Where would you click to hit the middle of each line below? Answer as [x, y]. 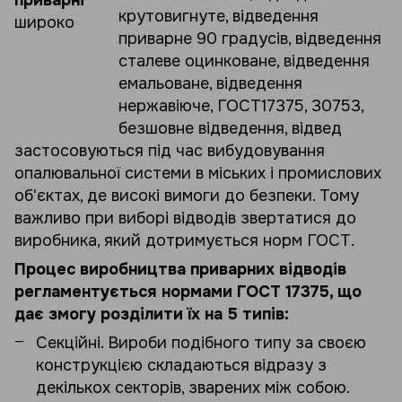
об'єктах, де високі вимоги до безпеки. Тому [187, 196]
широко [44, 22]
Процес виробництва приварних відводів [180, 269]
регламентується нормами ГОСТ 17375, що [188, 292]
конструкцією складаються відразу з [181, 365]
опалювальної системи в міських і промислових [198, 173]
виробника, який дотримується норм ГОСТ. [184, 240]
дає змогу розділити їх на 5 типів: [152, 314]
